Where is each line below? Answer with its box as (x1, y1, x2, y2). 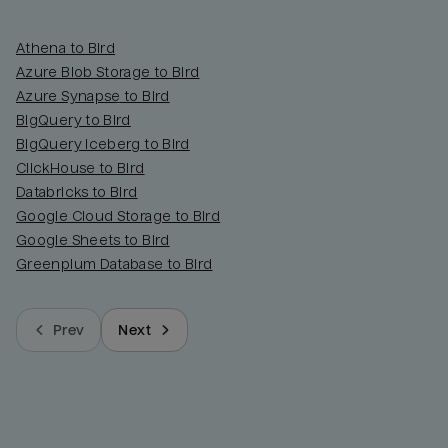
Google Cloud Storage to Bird (16, 207, 221, 224)
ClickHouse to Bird (16, 159, 145, 176)
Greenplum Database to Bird (16, 255, 213, 272)
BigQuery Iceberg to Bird (16, 135, 190, 152)
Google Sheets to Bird (16, 231, 170, 248)
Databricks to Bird (16, 183, 138, 200)
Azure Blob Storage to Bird (16, 63, 200, 80)
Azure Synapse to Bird (16, 87, 170, 104)
